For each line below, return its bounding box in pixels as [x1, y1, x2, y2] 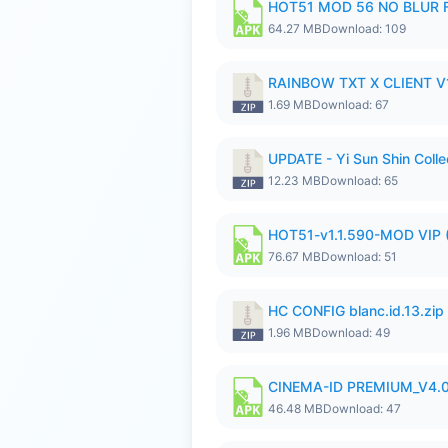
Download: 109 [322, 21, 406, 36]
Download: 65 [321, 173, 398, 188]
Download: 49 [312, 325, 390, 340]
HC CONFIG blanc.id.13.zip [268, 302, 444, 319]
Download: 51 [321, 249, 397, 264]
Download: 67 [312, 97, 389, 112]
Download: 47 [323, 401, 401, 416]
